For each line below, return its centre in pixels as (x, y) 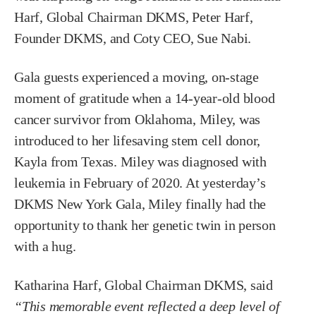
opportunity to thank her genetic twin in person (145, 225)
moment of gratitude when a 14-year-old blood (145, 98)
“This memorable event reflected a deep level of (147, 306)
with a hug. (45, 247)
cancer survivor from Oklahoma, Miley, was (138, 120)
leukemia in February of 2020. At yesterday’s (140, 183)
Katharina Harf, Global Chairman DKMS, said (144, 285)
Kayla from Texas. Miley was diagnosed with (140, 162)
